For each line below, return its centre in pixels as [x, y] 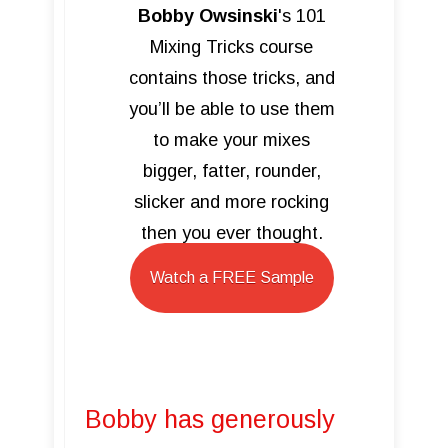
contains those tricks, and [231, 78]
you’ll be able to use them [231, 109]
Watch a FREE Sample [231, 277]
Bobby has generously [210, 419]
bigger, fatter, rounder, [231, 171]
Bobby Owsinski [207, 16]
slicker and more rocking [232, 202]
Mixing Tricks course [232, 47]
